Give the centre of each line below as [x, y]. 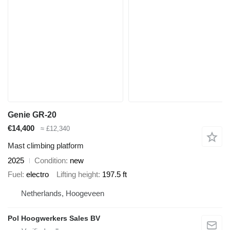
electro [37, 174]
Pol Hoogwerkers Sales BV [54, 218]
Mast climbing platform [46, 146]
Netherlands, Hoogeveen [63, 194]
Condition [50, 161]
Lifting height [77, 174]
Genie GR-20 [32, 114]
